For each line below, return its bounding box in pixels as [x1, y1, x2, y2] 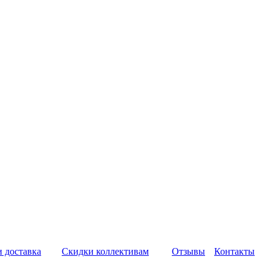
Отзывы [172, 246, 205, 256]
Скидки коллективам [62, 246, 149, 256]
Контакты [214, 246, 255, 256]
